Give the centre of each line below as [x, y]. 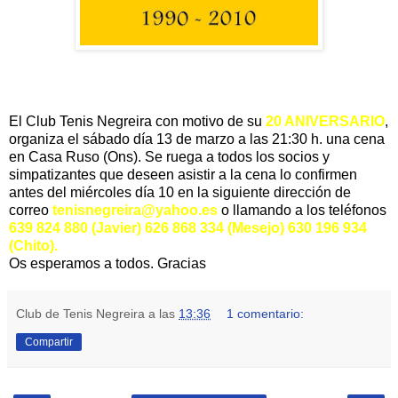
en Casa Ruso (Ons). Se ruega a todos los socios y [169, 157]
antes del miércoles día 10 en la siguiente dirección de [180, 193]
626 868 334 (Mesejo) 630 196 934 [256, 228]
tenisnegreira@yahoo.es [135, 211]
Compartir [49, 342]
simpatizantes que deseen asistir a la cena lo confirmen [183, 175]
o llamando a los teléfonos [302, 211]
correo [31, 211]
